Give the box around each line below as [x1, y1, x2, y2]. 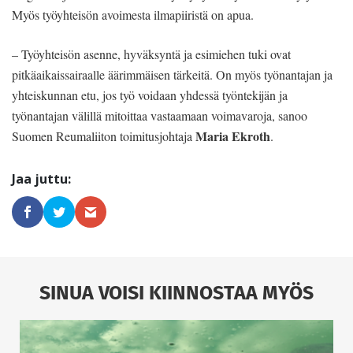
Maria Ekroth [195, 126, 270, 145]
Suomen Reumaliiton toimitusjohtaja [12, 127, 195, 144]
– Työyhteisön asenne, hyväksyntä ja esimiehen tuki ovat [12, 45, 291, 62]
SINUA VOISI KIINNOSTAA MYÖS [39, 277, 314, 307]
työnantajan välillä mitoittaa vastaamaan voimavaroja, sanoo [12, 106, 307, 124]
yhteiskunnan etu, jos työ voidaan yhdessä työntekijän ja [12, 86, 288, 103]
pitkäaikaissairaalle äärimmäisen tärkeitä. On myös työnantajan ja [12, 65, 333, 83]
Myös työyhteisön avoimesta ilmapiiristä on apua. [12, 6, 254, 23]
